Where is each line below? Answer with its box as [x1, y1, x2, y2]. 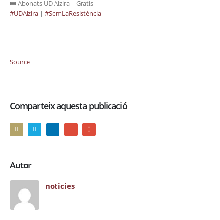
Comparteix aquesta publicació [10, 100, 127, 112]
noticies [45, 180, 75, 191]
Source [10, 57, 30, 66]
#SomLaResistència [45, 9, 101, 18]
